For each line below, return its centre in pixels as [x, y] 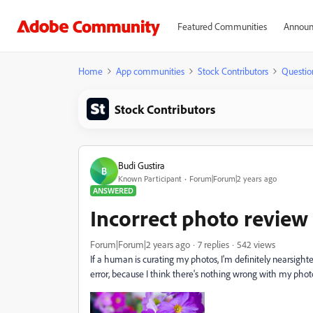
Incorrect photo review [199, 218]
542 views [256, 244]
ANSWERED [113, 190]
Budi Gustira [141, 165]
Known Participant [150, 178]
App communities [150, 71]
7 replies [213, 244]
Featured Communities [222, 26]
